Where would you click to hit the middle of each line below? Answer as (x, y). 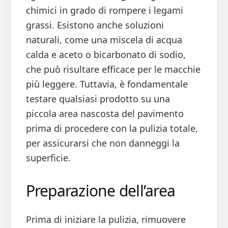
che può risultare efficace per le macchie (113, 69)
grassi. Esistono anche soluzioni (95, 25)
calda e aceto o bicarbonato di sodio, (106, 55)
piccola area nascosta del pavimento (105, 114)
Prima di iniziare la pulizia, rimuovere (106, 220)
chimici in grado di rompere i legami (104, 10)
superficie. (48, 158)
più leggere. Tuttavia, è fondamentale (107, 84)
